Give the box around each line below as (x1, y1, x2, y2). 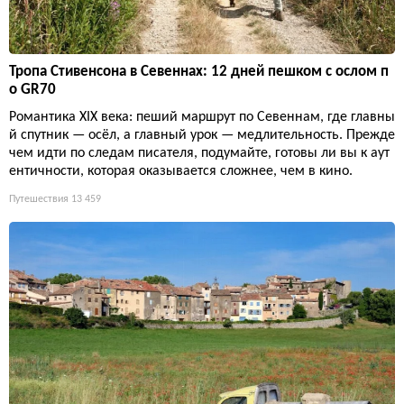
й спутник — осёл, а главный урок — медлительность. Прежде (9, 128, 395, 142)
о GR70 (9, 82, 56, 97)
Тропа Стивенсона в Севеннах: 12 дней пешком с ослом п (9, 64, 389, 79)
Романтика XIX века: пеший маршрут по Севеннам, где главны (9, 110, 395, 124)
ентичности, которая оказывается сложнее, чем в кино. (9, 164, 353, 179)
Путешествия (9, 194, 69, 205)
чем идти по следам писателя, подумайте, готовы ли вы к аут (9, 146, 390, 161)
